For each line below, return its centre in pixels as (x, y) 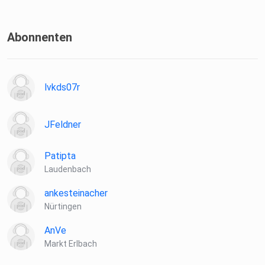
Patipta (60, 156)
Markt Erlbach (71, 244)
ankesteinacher (76, 193)
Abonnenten (40, 38)
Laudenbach (68, 169)
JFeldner (63, 125)
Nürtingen (63, 207)
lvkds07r (62, 88)
